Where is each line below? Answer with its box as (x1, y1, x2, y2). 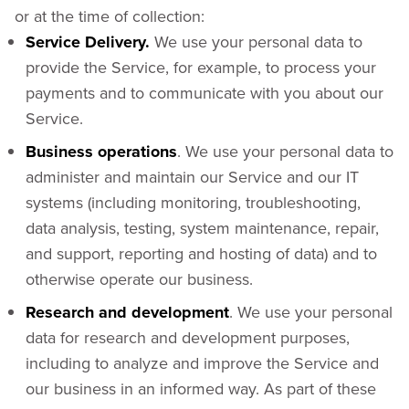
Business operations (26, 140, 177, 163)
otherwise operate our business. (26, 267, 253, 290)
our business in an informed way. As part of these (26, 377, 376, 400)
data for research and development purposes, (26, 326, 350, 349)
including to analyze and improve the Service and (26, 351, 379, 374)
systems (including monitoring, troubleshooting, (26, 191, 361, 214)
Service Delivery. (26, 30, 150, 54)
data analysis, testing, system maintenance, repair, (26, 216, 379, 239)
